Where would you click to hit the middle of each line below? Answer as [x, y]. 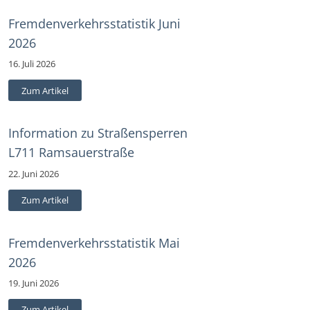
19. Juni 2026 [34, 283]
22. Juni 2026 [34, 173]
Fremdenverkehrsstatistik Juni [94, 23]
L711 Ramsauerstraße [71, 153]
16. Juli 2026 [32, 64]
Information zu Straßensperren [98, 133]
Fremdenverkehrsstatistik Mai [94, 243]
